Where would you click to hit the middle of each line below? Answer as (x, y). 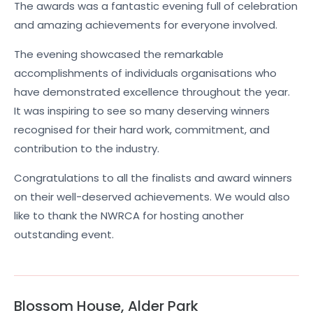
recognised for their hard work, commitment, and (142, 130)
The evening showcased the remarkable (119, 54)
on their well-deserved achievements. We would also (152, 197)
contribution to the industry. (87, 149)
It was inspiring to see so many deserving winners (142, 111)
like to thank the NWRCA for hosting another (129, 216)
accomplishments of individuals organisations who (145, 73)
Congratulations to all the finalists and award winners (153, 178)
